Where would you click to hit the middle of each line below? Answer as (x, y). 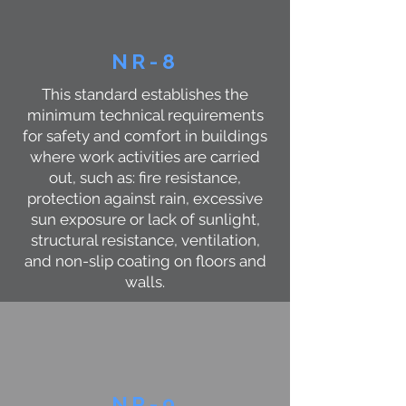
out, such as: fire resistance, (145, 178)
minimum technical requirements (145, 115)
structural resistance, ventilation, (145, 240)
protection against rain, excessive (145, 198)
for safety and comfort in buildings (145, 136)
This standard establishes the (145, 94)
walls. (145, 282)
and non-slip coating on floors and (145, 261)
